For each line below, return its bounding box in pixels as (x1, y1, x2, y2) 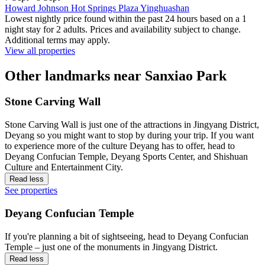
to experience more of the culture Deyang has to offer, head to (5, 141, 235, 151)
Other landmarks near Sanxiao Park (5, 67, 227, 83)
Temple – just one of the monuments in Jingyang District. (5, 241, 218, 252)
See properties (5, 185, 57, 196)
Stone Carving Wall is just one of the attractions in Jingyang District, (5, 119, 259, 130)
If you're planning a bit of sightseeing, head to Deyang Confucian (5, 231, 248, 241)
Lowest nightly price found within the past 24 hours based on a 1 (5, 13, 247, 24)
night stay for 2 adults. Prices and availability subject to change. (5, 24, 241, 34)
